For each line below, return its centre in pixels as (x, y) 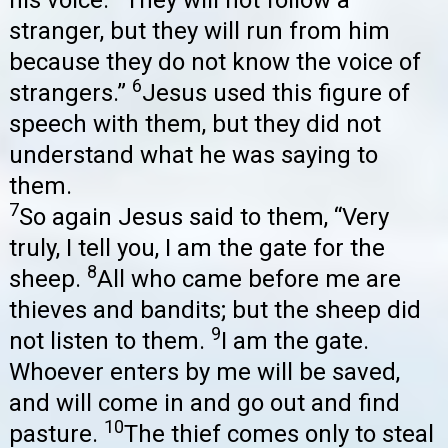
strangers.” (70, 93)
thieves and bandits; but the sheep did (215, 310)
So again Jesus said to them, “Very (204, 217)
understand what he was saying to (193, 155)
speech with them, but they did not (195, 124)
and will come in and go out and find (204, 403)
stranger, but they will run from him (199, 31)
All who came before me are (249, 279)
